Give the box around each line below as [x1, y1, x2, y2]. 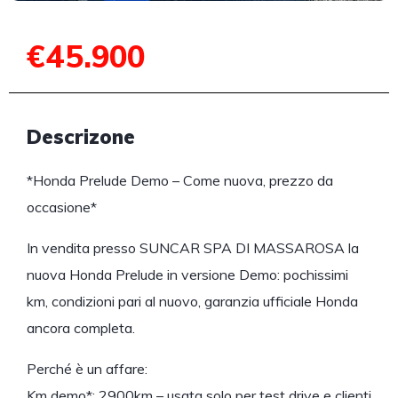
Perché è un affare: [27, 359, 147, 378]
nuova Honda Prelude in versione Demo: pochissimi [27, 265, 348, 283]
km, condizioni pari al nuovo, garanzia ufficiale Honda [27, 291, 358, 310]
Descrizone [27, 123, 135, 149]
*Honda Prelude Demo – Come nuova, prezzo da [27, 171, 333, 189]
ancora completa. [27, 318, 135, 337]
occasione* [27, 197, 97, 216]
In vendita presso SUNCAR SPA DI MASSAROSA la [27, 238, 359, 257]
